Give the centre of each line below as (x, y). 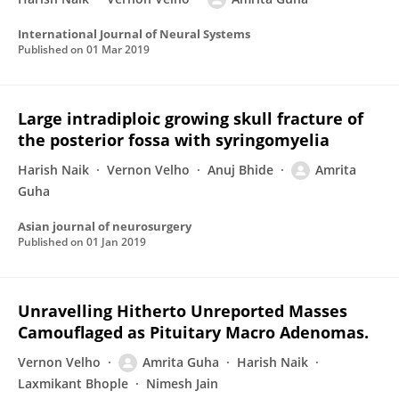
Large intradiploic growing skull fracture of (191, 118)
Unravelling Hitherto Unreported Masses (183, 311)
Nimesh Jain (182, 383)
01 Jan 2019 (116, 242)
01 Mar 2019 (118, 49)
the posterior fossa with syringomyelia (174, 140)
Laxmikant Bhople (73, 383)
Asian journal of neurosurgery (105, 226)
